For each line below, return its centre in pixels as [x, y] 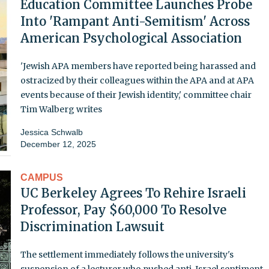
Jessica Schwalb [52, 132]
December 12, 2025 [58, 144]
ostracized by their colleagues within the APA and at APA [137, 80]
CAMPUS [42, 177]
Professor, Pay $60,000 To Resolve [123, 210]
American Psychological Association [131, 38]
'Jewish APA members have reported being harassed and [138, 66]
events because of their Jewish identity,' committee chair [136, 95]
